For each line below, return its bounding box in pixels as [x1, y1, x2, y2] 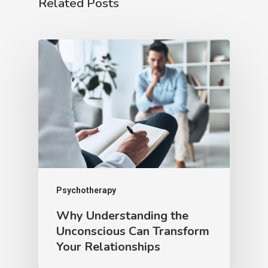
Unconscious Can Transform [56, 223, 209, 239]
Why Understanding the [56, 207, 188, 224]
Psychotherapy [56, 185, 116, 195]
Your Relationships [56, 238, 160, 255]
